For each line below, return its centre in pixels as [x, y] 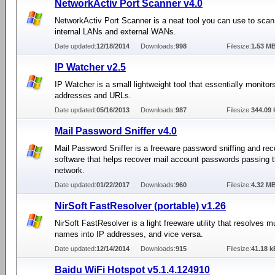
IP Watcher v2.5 [90, 67]
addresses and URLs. [93, 95]
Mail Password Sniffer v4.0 [116, 131]
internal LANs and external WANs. [115, 32]
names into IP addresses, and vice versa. [129, 234]
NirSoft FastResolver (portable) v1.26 [140, 206]
